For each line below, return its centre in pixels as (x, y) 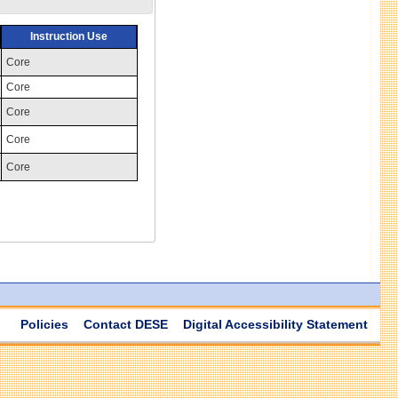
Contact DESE (126, 324)
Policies (44, 324)
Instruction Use (68, 36)
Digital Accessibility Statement (275, 324)
